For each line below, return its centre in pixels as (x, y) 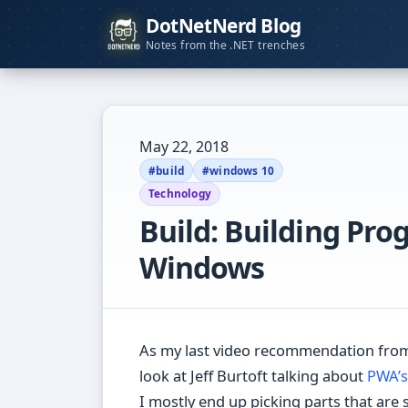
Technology (180, 194)
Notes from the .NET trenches (226, 46)
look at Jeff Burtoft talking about (253, 375)
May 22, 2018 (184, 147)
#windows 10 (238, 170)
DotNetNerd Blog (224, 26)
